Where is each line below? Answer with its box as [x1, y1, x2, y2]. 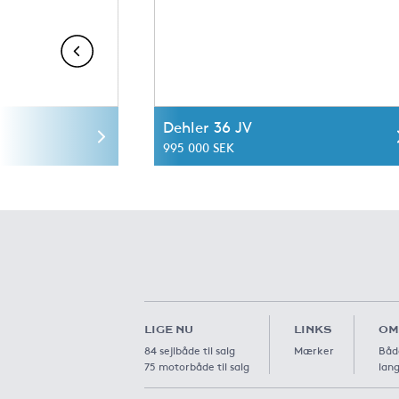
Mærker [294, 342, 334, 357]
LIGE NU [144, 320, 193, 337]
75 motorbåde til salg [144, 358, 249, 373]
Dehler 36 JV [163, 116, 252, 137]
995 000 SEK [163, 138, 234, 156]
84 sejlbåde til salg [144, 342, 235, 357]
